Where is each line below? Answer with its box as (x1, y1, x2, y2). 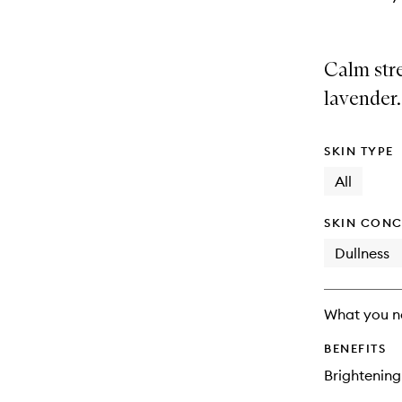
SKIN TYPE (324, 144, 394, 158)
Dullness (335, 244, 389, 262)
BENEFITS (324, 341, 386, 355)
